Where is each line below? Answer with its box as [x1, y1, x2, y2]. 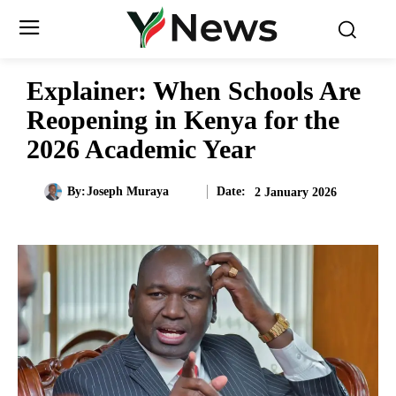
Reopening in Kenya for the [27, 105, 339, 134]
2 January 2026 [255, 185, 337, 199]
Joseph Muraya [87, 185, 169, 199]
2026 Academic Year [27, 134, 255, 164]
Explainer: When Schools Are [27, 76, 361, 105]
